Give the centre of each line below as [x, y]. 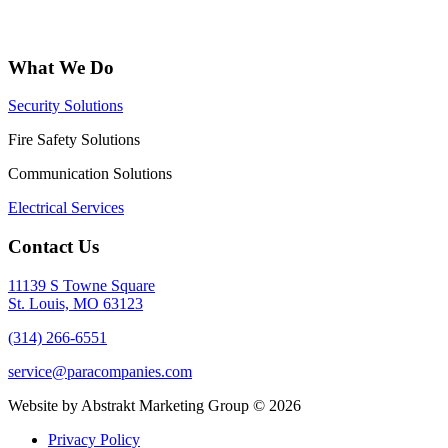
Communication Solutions [90, 174]
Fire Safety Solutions [74, 140]
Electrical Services [66, 208]
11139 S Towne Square [81, 285]
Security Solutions [65, 106]
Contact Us [53, 247]
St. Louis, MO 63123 [75, 303]
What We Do [61, 67]
